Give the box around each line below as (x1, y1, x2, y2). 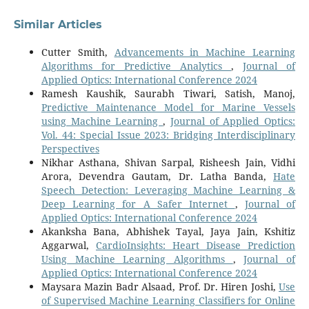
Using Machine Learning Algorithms (41, 252, 233, 266)
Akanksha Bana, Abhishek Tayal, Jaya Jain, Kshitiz (41, 225, 296, 239)
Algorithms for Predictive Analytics (41, 59, 232, 73)
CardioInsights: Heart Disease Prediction (95, 239, 296, 252)
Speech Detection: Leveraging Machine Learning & (41, 183, 296, 197)
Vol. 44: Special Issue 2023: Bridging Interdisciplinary (41, 128, 296, 142)
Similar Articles (13, 18, 102, 32)
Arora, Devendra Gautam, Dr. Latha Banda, (41, 170, 274, 183)
